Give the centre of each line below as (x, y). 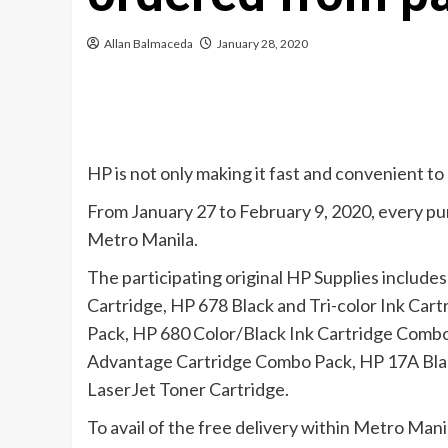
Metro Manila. (142, 239)
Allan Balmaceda (148, 43)
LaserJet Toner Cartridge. (188, 389)
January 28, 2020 (262, 43)
